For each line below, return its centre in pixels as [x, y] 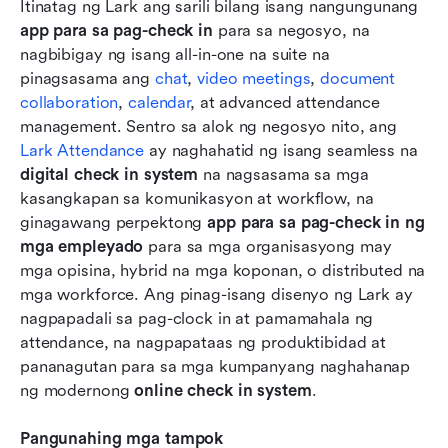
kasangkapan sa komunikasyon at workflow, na [197, 199]
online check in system [223, 391]
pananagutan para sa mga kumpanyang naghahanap [215, 367]
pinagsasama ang [87, 79]
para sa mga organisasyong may [267, 247]
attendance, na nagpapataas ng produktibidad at [203, 343]
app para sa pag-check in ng [316, 223]
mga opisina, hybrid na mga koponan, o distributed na [223, 271]
